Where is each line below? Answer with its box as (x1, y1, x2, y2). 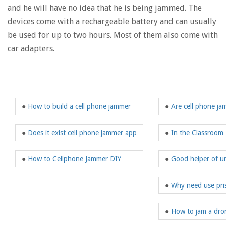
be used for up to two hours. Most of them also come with (8, 30, 218, 40)
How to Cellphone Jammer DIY (28, 154, 121, 163)
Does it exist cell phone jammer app (28, 128, 137, 137)
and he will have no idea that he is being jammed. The (8, 3, 202, 13)
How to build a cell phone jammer (28, 102, 131, 110)
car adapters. (8, 43, 54, 53)
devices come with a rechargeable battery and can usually (8, 16, 216, 26)
